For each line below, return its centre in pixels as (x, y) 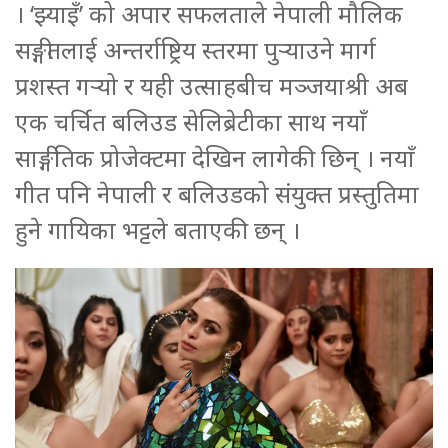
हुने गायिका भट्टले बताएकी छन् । (157, 229)
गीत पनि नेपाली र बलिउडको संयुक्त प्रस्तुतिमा (217, 193)
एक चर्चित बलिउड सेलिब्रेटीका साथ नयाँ (191, 121)
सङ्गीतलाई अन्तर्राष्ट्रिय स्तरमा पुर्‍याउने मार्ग (195, 49)
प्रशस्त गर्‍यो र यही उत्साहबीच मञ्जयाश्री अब (211, 85)
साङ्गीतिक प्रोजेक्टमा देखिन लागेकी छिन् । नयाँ (215, 157)
